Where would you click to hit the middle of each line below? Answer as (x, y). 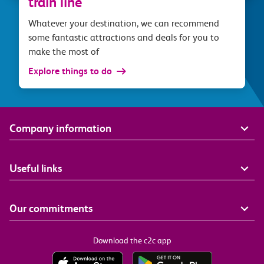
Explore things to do (70, 71)
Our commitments (51, 208)
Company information (60, 128)
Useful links (36, 168)
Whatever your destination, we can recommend (124, 23)
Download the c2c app (132, 240)
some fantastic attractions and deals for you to (124, 37)
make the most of (64, 52)
